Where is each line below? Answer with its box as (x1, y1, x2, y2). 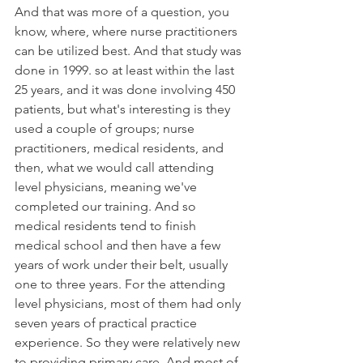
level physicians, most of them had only (15, 295, 244, 311)
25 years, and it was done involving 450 (15, 81, 238, 97)
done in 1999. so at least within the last (15, 62, 237, 78)
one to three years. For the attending (15, 275, 228, 292)
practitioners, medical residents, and (15, 139, 227, 156)
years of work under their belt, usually (15, 256, 231, 272)
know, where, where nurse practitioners (15, 23, 241, 39)
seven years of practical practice (15, 314, 200, 331)
